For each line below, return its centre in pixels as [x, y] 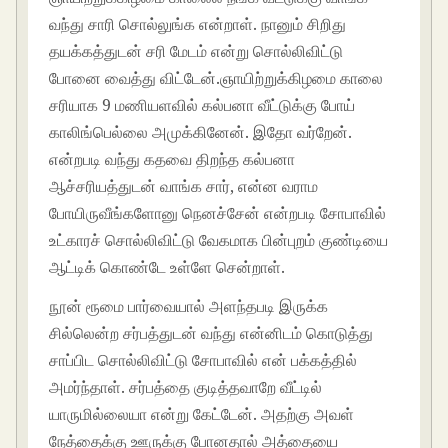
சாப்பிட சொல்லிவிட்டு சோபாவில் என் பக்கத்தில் [203, 360]
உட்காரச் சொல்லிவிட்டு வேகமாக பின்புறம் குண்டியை [219, 239]
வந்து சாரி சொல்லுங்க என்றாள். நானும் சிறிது [198, 23]
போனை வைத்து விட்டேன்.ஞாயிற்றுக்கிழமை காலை [216, 77]
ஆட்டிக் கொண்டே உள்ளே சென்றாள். [167, 266]
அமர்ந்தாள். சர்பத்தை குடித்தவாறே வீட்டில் [186, 387]
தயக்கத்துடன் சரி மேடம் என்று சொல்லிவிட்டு [196, 50]
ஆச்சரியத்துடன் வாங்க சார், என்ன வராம [184, 185]
